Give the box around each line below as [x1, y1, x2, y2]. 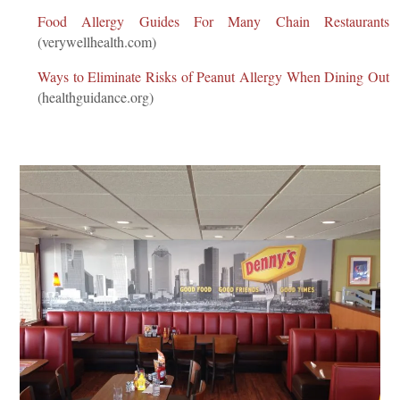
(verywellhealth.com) [37, 32, 156, 52]
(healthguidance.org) [37, 87, 154, 107]
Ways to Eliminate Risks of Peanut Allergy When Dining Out [37, 67, 389, 87]
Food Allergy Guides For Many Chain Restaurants [37, 12, 389, 31]
